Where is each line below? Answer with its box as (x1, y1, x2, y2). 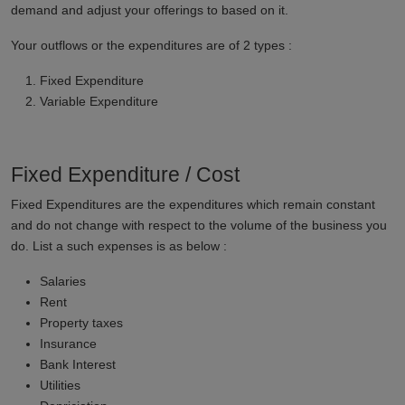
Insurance (40, 335, 97, 351)
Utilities (40, 377, 80, 392)
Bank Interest (40, 356, 116, 372)
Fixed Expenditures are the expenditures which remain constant (11, 196, 375, 212)
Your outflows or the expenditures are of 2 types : (11, 37, 292, 52)
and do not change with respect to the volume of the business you (11, 217, 387, 232)
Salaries (40, 273, 86, 288)
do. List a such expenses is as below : (11, 238, 227, 253)
